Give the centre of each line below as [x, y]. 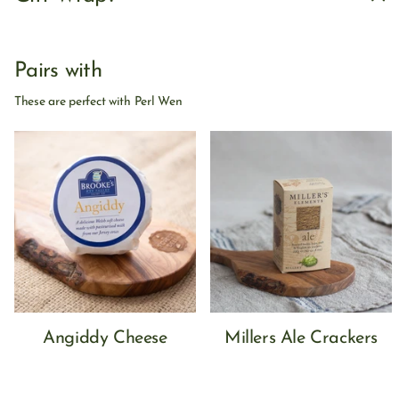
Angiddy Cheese [105, 339]
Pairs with [58, 71]
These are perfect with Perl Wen [98, 102]
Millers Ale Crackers [301, 339]
